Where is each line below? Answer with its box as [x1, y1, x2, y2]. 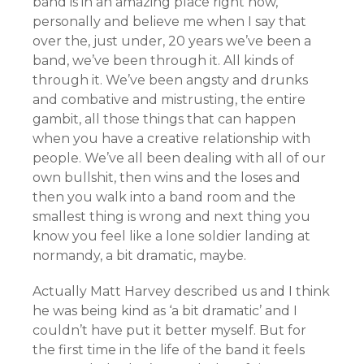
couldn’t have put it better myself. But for [32, 323, 306, 339]
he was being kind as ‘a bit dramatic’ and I [32, 303, 297, 319]
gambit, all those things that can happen [32, 111, 296, 128]
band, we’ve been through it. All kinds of [32, 53, 294, 69]
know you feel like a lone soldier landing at [32, 228, 310, 245]
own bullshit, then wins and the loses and [32, 170, 301, 186]
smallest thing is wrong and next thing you [32, 209, 310, 225]
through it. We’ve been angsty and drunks [32, 72, 308, 89]
